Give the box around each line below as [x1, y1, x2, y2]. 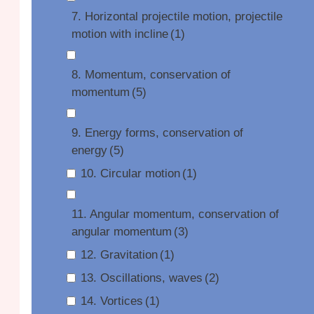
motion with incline [71, 27, 168, 41]
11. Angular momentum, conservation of [71, 207, 279, 221]
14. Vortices [80, 294, 143, 308]
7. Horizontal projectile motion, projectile [71, 10, 282, 23]
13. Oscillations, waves [80, 271, 203, 285]
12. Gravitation [80, 248, 158, 261]
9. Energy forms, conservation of [71, 126, 243, 139]
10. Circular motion [80, 167, 180, 180]
